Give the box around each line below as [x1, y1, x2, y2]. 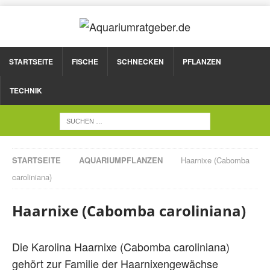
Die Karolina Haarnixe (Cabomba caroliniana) [12, 238, 230, 254]
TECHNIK [10, 85, 42, 96]
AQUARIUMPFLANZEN [79, 154, 163, 166]
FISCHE [72, 56, 98, 67]
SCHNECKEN [117, 56, 164, 67]
